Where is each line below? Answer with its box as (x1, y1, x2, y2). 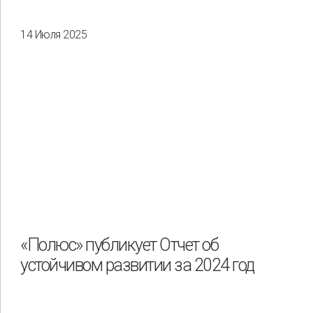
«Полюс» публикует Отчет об (20, 234, 219, 255)
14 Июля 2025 (20, 28, 87, 42)
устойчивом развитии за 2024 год (20, 254, 254, 275)
